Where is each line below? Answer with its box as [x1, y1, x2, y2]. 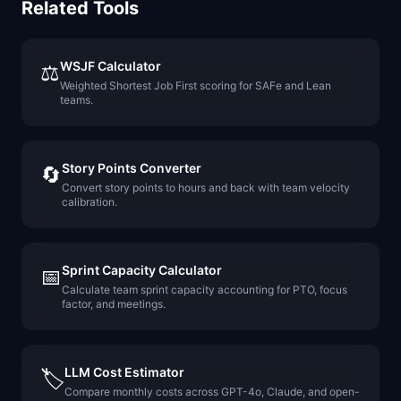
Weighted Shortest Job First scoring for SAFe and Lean [60, 79, 331, 92]
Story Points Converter [62, 160, 201, 175]
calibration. [62, 195, 117, 209]
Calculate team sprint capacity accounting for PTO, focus [62, 283, 347, 296]
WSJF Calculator [60, 58, 161, 73]
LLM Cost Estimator [64, 364, 184, 380]
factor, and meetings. [62, 297, 166, 311]
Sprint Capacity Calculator [62, 262, 222, 277]
